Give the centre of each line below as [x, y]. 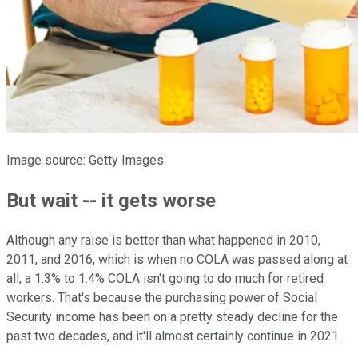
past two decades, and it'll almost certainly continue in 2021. [174, 336]
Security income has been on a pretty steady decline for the [172, 317]
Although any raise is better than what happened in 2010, [163, 241]
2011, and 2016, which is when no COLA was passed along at [177, 260]
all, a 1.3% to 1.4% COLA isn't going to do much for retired [165, 279]
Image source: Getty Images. [86, 161]
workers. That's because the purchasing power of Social [162, 298]
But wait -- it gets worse [111, 201]
